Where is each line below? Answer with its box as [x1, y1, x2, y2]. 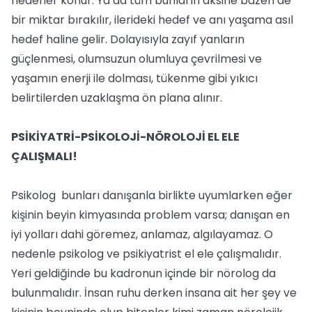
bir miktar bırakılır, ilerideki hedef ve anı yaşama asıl [11, 12, 293, 28]
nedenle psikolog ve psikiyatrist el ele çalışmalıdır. [11, 246, 281, 262]
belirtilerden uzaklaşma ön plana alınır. [11, 90, 222, 106]
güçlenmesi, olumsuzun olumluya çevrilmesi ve [11, 51, 262, 67]
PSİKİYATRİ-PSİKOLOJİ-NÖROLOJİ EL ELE [11, 129, 240, 145]
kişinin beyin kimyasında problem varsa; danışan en [11, 207, 290, 223]
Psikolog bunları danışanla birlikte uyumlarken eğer [11, 187, 295, 203]
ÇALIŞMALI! [11, 148, 77, 164]
